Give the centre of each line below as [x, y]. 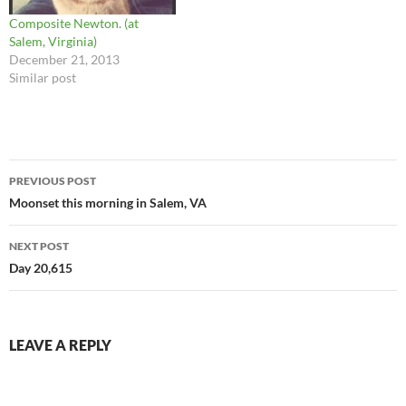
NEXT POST [39, 246]
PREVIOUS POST [53, 180]
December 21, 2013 [64, 59]
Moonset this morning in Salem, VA [108, 202]
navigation [64, 205]
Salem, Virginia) [53, 41]
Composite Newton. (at [74, 23]
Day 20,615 [41, 267]
